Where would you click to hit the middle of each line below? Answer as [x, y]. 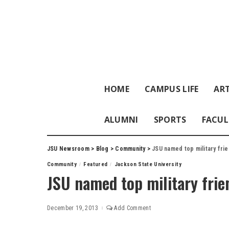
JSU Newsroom [68, 149]
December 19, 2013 [73, 208]
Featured [96, 164]
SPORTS [170, 120]
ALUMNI [121, 120]
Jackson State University [148, 164]
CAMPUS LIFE [171, 89]
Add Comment [133, 208]
